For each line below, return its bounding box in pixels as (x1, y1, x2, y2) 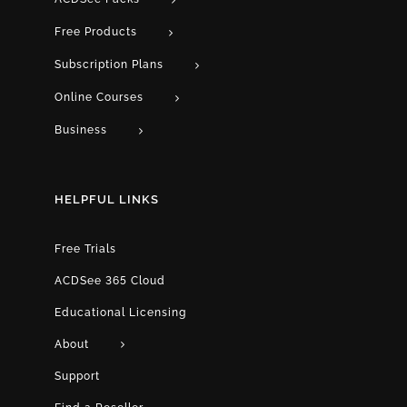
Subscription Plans (55, 57, 164, 71)
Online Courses (55, 90, 144, 104)
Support (55, 370, 100, 383)
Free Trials (55, 242, 116, 255)
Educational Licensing (55, 305, 186, 319)
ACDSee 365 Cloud (55, 273, 165, 287)
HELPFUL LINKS (55, 192, 159, 206)
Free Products (55, 25, 137, 38)
